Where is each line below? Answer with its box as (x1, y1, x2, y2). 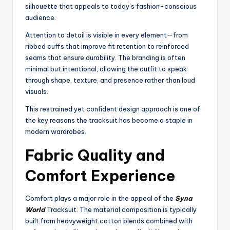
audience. (25, 13, 56, 22)
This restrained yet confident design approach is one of (25, 105, 200, 113)
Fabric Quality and (25, 146, 165, 165)
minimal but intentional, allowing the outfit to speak (25, 65, 187, 73)
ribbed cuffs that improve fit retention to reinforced (25, 42, 189, 51)
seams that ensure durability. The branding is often (25, 53, 185, 62)
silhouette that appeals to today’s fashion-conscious (25, 2, 197, 11)
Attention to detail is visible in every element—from (25, 31, 188, 40)
